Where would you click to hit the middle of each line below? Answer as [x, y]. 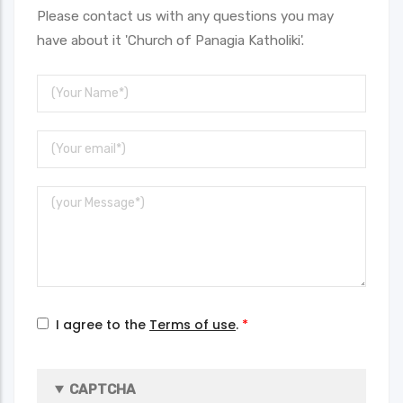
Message [67, 197]
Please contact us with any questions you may [185, 17]
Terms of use [193, 325]
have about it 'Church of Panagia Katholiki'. [170, 41]
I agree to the [103, 325]
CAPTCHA [103, 390]
